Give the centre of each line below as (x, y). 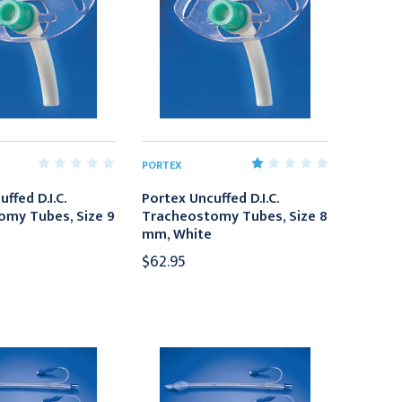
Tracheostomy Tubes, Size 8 (235, 216)
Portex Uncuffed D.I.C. (211, 198)
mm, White (177, 234)
